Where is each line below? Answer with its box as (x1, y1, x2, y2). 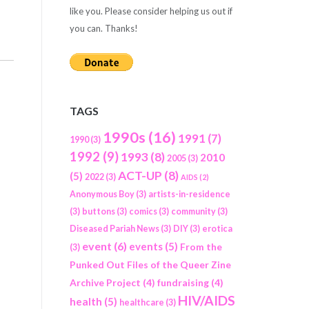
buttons (81, 206, 115, 217)
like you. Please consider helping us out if (69, 5, 232, 17)
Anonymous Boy (69, 189, 134, 200)
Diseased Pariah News (69, 223, 159, 235)
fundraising (157, 277, 209, 289)
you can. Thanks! (69, 22, 138, 34)
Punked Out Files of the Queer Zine (69, 259, 231, 271)
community (170, 206, 216, 217)
